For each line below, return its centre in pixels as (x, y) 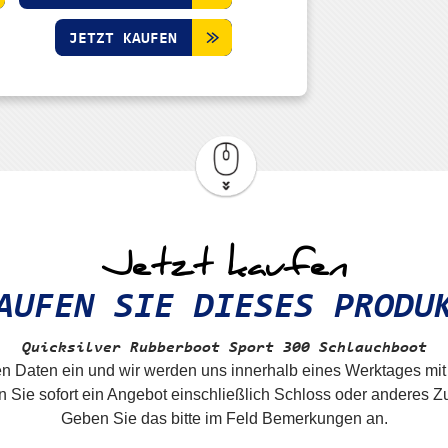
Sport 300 (269, 348)
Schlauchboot (368, 348)
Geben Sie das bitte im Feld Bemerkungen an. (224, 418)
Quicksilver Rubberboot (125, 348)
